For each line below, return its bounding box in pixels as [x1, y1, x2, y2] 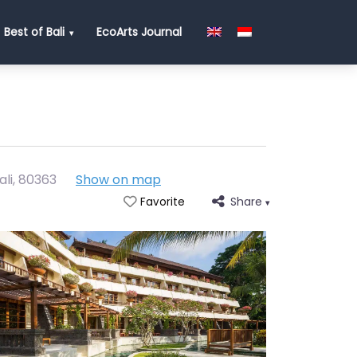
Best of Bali [3, 24, 65, 41]
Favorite [139, 194, 185, 210]
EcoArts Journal [96, 24, 182, 41]
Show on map [76, 171, 161, 189]
